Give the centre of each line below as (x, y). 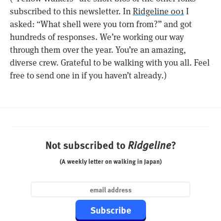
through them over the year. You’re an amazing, (98, 50)
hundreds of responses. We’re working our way (97, 37)
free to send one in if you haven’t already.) (88, 75)
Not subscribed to (86, 145)
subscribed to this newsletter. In (71, 11)
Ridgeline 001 (158, 11)
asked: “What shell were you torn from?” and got (101, 24)
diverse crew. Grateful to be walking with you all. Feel (110, 62)
